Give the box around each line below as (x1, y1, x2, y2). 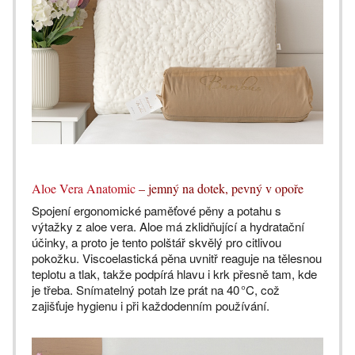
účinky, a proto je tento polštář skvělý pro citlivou (32, 234, 281, 251)
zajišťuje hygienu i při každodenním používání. (32, 297, 269, 315)
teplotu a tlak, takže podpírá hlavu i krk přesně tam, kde (32, 265, 317, 283)
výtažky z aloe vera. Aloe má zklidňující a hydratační (32, 218, 304, 235)
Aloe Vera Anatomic (32, 180, 136, 197)
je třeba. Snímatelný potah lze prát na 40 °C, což (32, 281, 280, 299)
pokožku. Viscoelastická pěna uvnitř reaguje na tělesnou (32, 250, 322, 267)
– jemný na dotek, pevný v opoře (136, 180, 303, 197)
